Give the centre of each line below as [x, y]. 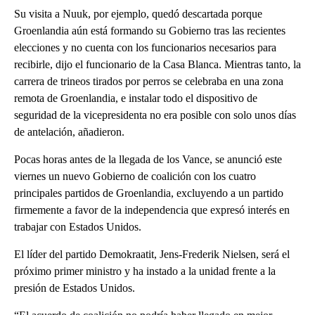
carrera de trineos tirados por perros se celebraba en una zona [149, 81]
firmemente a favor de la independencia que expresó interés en [152, 210]
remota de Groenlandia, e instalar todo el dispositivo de [136, 98]
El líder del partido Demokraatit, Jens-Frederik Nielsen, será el [152, 254]
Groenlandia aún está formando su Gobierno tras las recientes [150, 30]
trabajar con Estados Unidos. [78, 226]
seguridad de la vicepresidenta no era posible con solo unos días [155, 115]
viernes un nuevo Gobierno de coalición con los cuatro [135, 176]
